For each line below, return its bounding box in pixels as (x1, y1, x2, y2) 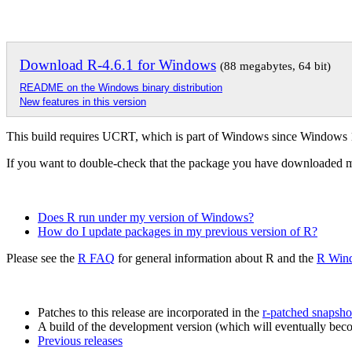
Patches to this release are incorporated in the (38, 305, 262, 319)
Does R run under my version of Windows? (38, 210, 254, 224)
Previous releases (38, 333, 123, 347)
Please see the (6, 251, 78, 265)
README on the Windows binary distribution (20, 81, 222, 93)
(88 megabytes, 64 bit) (220, 58, 331, 72)
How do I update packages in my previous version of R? (38, 224, 317, 238)
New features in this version (20, 95, 146, 108)
